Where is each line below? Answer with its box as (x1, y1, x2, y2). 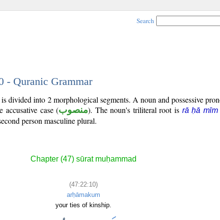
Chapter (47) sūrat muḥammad (30, 155, 137, 164)
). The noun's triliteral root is (88, 105, 182, 115)
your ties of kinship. (55, 201, 111, 209)
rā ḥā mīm (182, 106, 218, 114)
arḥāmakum (67, 191, 100, 198)
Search (137, 16, 154, 25)
